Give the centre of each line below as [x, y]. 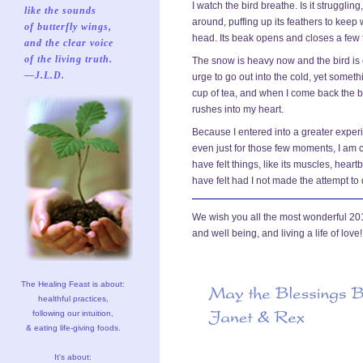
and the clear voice [69, 43]
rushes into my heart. [238, 109]
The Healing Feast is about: [73, 284]
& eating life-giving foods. [73, 328]
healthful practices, [73, 299]
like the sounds [60, 11]
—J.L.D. [45, 75]
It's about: [73, 357]
